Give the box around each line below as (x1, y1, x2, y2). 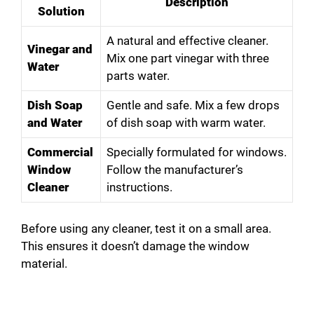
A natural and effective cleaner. (107, 33, 268, 48)
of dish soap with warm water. (107, 115, 266, 130)
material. (21, 257, 67, 271)
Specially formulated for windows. (107, 144, 287, 159)
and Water (27, 115, 82, 130)
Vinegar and (27, 41, 93, 56)
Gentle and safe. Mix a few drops (107, 97, 280, 112)
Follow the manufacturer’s (107, 162, 243, 177)
